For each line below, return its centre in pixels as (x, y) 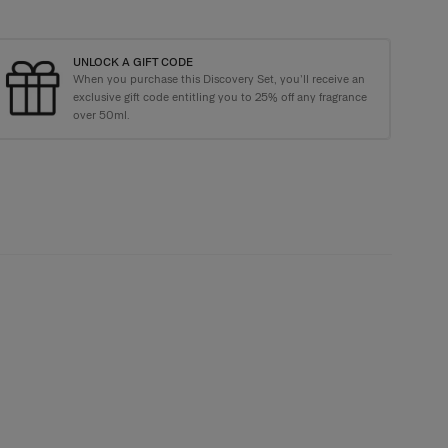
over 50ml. (101, 114)
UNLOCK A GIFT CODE (133, 61)
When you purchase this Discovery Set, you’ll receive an (219, 78)
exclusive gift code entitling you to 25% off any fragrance (220, 96)
